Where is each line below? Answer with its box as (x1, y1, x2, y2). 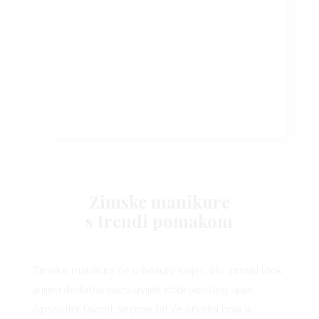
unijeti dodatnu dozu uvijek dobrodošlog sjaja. (31, 281, 254, 298)
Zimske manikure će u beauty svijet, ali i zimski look (31, 262, 283, 278)
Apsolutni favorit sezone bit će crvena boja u (31, 300, 251, 317)
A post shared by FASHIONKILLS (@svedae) (58, 110, 261, 122)
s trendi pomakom (85, 209, 234, 232)
